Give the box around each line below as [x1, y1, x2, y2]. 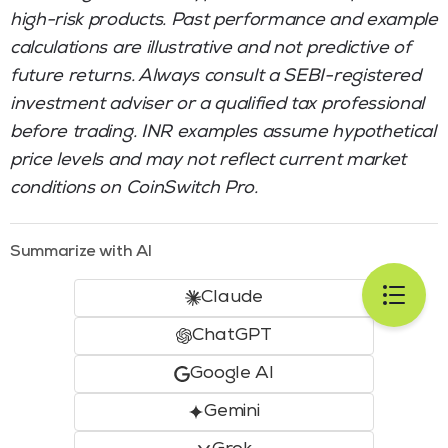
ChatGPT [192, 326, 272, 345]
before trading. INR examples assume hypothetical [10, 123, 436, 142]
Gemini [203, 402, 261, 421]
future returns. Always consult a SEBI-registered [10, 67, 421, 86]
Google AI [189, 364, 275, 383]
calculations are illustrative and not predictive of [10, 39, 411, 58]
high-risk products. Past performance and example [10, 11, 438, 30]
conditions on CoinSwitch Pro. [10, 179, 258, 198]
